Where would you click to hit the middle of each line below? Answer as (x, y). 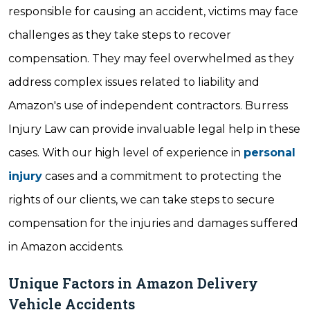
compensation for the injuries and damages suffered (153, 223)
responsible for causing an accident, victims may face (153, 11)
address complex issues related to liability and (134, 82)
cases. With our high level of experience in (126, 153)
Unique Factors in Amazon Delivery (133, 283)
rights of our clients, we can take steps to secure (142, 200)
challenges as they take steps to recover (120, 35)
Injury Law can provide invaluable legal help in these (154, 129)
